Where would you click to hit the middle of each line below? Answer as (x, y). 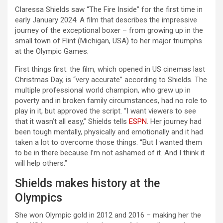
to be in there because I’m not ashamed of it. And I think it (110, 153)
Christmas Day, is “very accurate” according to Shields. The (111, 80)
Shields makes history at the (87, 184)
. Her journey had (174, 122)
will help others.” (41, 164)
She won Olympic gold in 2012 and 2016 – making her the (108, 215)
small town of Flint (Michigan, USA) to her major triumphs (109, 41)
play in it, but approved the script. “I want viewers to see (106, 111)
